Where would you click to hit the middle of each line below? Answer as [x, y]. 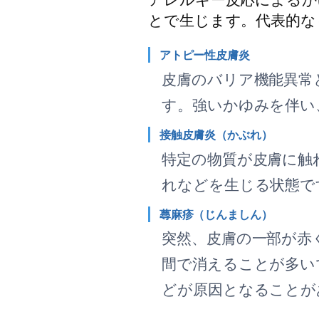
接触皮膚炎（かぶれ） [216, 134]
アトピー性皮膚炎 [204, 55]
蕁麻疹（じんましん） [216, 214]
